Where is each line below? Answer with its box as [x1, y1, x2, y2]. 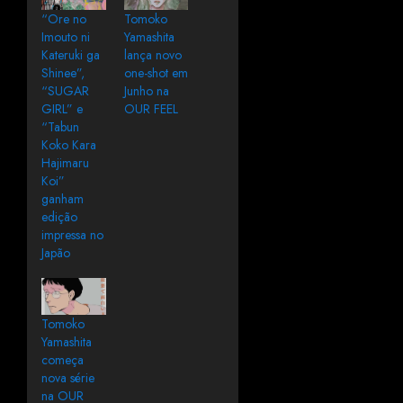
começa [41, 351, 84, 369]
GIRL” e [41, 100, 83, 119]
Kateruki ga [41, 46, 100, 65]
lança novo [123, 46, 182, 65]
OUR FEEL [123, 100, 178, 119]
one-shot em [123, 64, 188, 83]
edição [41, 208, 77, 227]
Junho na [123, 82, 169, 101]
